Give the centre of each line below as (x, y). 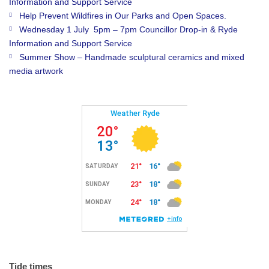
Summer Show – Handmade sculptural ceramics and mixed (132, 57)
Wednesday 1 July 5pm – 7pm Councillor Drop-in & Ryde (128, 29)
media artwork (36, 71)
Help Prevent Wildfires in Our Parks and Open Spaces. (123, 16)
